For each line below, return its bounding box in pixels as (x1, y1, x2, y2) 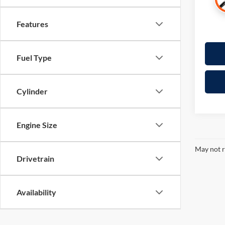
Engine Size (17, 120, 57, 130)
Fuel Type (17, 53, 52, 63)
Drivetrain (17, 154, 54, 164)
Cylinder (17, 86, 48, 96)
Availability (17, 187, 56, 197)
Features (17, 19, 48, 29)
